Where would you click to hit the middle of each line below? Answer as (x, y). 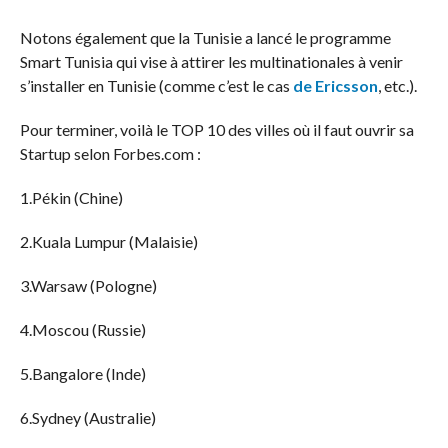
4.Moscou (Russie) (82, 330)
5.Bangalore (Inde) (84, 374)
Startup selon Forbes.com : (111, 154)
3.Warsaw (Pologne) (89, 286)
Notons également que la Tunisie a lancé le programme (205, 38)
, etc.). (397, 86)
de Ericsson (335, 86)
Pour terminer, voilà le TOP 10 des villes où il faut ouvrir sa (216, 130)
